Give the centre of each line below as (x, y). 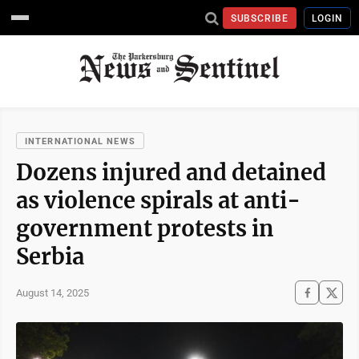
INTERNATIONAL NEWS (80, 141)
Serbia (50, 256)
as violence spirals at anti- (158, 200)
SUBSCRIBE (260, 18)
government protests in (145, 228)
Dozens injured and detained (171, 172)
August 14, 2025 (52, 292)
